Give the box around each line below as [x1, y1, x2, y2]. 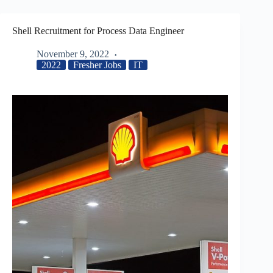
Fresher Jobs [73, 60, 121, 70]
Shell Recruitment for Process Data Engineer [12, 26, 184, 36]
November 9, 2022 [37, 49, 109, 59]
